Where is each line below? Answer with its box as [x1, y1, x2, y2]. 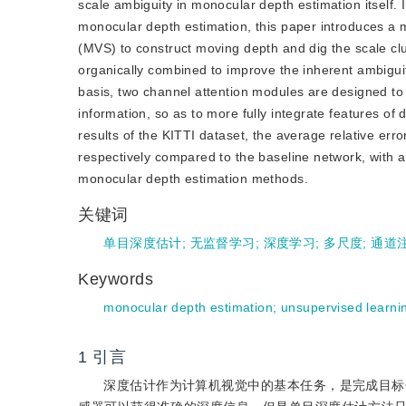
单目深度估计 [103, 236, 182, 250]
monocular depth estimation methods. [78, 171, 308, 186]
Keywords [78, 270, 159, 288]
